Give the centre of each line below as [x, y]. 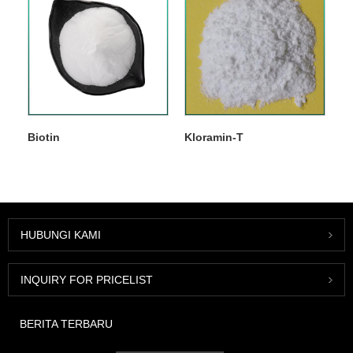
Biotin [43, 137]
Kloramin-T [214, 137]
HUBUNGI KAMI [61, 235]
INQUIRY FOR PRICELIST [87, 280]
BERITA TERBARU [66, 324]
